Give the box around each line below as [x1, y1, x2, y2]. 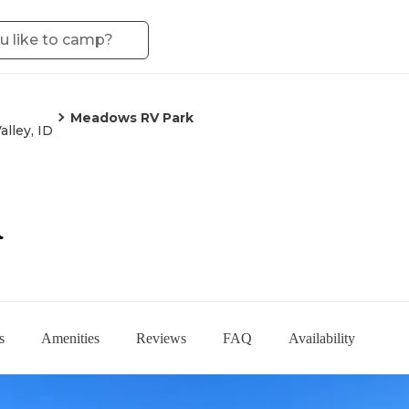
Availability [288, 330, 355, 346]
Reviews [136, 330, 186, 346]
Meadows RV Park [70, 110, 194, 126]
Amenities [41, 330, 100, 346]
